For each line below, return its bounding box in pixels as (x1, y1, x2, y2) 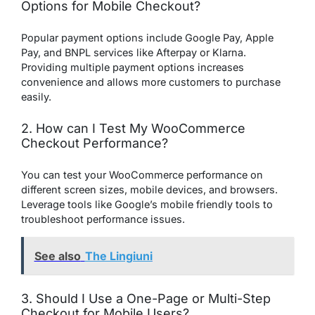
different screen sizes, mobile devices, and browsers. (21, 184, 278, 196)
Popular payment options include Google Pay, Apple (21, 32, 274, 44)
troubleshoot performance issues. (21, 213, 185, 226)
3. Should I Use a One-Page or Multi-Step (21, 290, 271, 306)
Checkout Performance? (21, 136, 168, 151)
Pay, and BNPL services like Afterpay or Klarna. (21, 46, 246, 59)
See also (34, 248, 81, 263)
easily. (21, 91, 54, 103)
